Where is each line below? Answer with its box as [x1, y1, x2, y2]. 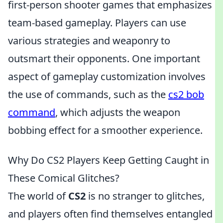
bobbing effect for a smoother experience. [8, 123, 203, 137]
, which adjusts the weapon [55, 106, 180, 119]
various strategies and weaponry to [8, 34, 170, 47]
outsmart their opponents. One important [8, 52, 200, 65]
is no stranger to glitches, [86, 189, 205, 203]
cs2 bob [168, 88, 204, 101]
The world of [8, 189, 68, 203]
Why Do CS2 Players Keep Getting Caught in [8, 153, 209, 167]
